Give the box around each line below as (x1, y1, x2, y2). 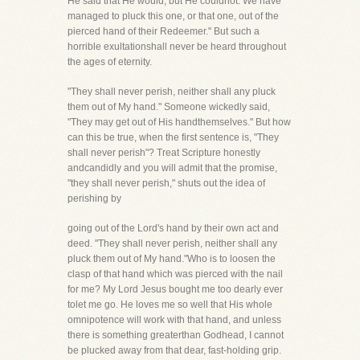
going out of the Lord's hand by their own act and (67, 223, 279, 234)
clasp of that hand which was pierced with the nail (67, 268, 283, 280)
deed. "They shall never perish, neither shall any (67, 238, 277, 249)
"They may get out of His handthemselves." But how (67, 117, 291, 128)
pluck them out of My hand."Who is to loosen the (67, 253, 276, 264)
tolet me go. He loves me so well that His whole (67, 299, 272, 310)
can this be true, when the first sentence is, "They (67, 132, 279, 143)
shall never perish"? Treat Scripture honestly (67, 147, 260, 158)
